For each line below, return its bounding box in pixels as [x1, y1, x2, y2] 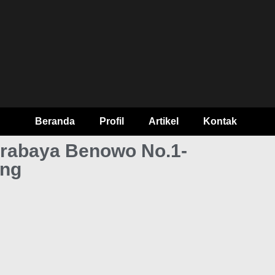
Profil [99, 116, 124, 126]
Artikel [148, 116, 179, 126]
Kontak [203, 116, 237, 126]
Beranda [34, 116, 75, 126]
